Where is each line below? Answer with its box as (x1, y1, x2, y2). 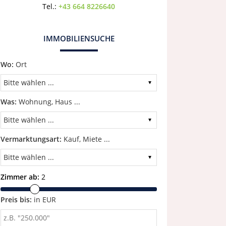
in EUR (32, 195, 56, 204)
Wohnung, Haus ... (17, 97, 80, 106)
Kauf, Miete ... (62, 134, 110, 144)
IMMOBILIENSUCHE (43, 33, 115, 43)
